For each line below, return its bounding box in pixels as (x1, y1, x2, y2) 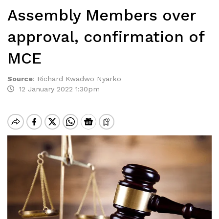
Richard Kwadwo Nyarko (37, 75, 121, 83)
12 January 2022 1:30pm (14, 85, 100, 93)
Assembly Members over (7, 6, 196, 24)
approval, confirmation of (7, 27, 204, 46)
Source (7, 75, 33, 83)
